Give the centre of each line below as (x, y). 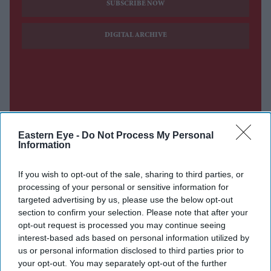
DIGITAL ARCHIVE (135, 36)
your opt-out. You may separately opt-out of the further (122, 263)
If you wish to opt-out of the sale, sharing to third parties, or (131, 174)
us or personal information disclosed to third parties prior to (131, 250)
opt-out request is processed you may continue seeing (122, 225)
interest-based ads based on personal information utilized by (134, 237)
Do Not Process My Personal (148, 135)
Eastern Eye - (50, 135)
